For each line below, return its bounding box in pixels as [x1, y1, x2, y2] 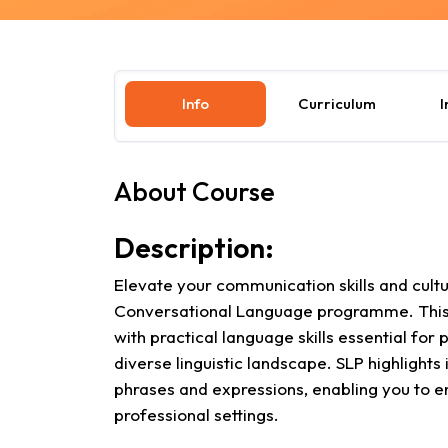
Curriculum [297, 94, 376, 113]
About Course [114, 175, 275, 208]
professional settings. [114, 404, 279, 425]
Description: [114, 230, 274, 265]
